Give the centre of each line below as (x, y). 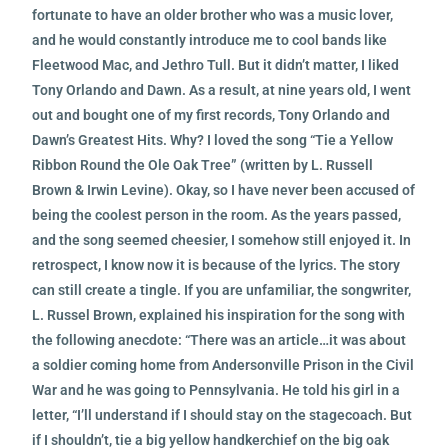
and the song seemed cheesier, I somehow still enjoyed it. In (222, 239)
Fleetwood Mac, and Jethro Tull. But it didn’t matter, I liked (216, 64)
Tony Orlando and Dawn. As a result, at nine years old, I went (222, 89)
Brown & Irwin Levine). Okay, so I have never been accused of (224, 189)
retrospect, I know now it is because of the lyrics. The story (216, 264)
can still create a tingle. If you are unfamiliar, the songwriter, (222, 289)
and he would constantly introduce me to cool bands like (210, 39)
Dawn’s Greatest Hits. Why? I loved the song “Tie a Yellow (213, 139)
